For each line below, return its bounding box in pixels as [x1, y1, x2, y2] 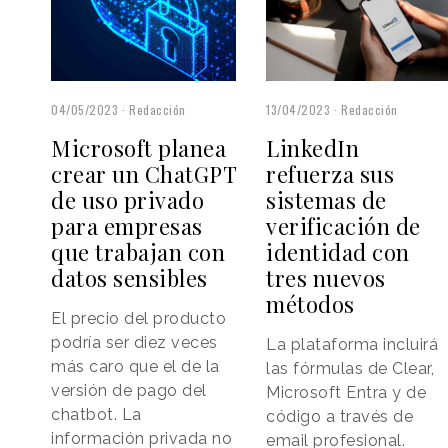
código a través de [266, 407, 414, 427]
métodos [266, 289, 355, 320]
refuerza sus [266, 159, 395, 190]
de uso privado [51, 185, 204, 216]
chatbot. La [51, 405, 142, 425]
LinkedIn [266, 133, 360, 164]
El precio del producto [51, 309, 226, 329]
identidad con [266, 237, 410, 268]
